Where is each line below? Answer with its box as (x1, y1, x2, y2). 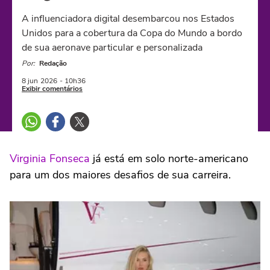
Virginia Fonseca (10, 151, 90, 166)
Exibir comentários (22, 84, 83, 93)
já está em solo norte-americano (90, 151, 248, 166)
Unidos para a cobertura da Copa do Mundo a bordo (22, 27, 242, 40)
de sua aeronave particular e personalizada (22, 41, 202, 54)
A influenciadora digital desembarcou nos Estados (22, 12, 234, 25)
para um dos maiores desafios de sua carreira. (10, 168, 231, 182)
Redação (39, 58, 67, 68)
